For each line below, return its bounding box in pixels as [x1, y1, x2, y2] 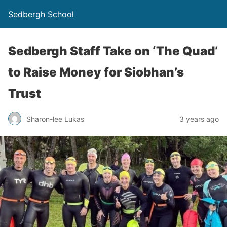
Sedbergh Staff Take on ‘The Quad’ [8, 44, 218, 58]
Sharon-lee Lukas [26, 114, 84, 123]
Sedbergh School [8, 9, 74, 19]
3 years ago [179, 114, 219, 123]
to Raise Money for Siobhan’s [8, 65, 184, 80]
